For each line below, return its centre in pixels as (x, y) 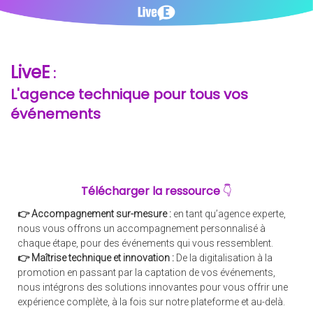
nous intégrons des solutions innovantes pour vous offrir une (153, 287)
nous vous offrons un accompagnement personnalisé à (141, 229)
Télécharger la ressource (151, 191)
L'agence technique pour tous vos (129, 95)
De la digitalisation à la (224, 258)
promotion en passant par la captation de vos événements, (146, 273)
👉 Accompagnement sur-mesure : (95, 214)
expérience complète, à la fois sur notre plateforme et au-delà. (151, 302)
